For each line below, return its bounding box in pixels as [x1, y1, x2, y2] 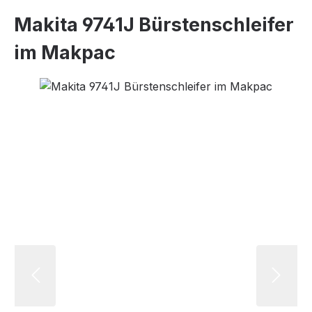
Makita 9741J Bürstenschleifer [14, 13, 294, 36]
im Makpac [14, 40, 116, 64]
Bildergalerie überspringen [13, 78, 153, 93]
